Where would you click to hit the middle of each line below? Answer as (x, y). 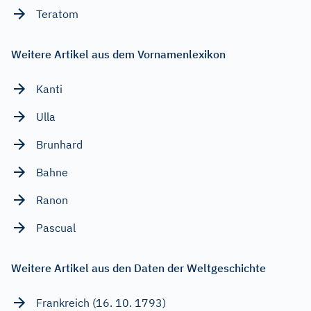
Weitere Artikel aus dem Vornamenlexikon (118, 54)
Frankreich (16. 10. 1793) (101, 302)
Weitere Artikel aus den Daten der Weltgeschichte (138, 268)
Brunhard (59, 144)
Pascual (56, 227)
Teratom (57, 14)
